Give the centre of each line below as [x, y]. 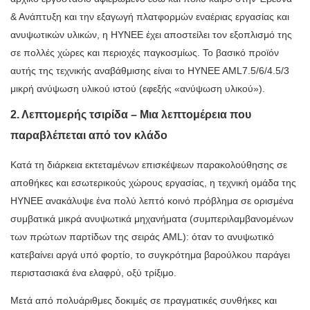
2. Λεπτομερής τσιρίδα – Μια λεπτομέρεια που [131, 115]
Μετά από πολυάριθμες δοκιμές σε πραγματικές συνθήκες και [144, 301]
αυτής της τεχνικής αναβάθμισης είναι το [98, 71]
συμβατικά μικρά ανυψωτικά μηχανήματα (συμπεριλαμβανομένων [152, 219]
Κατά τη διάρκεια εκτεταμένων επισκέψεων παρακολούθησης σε [149, 165]
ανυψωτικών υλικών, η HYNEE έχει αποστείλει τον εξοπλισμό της [151, 35]
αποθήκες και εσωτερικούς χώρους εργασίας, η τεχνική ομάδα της [153, 183]
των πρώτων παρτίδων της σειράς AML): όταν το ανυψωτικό [142, 237]
